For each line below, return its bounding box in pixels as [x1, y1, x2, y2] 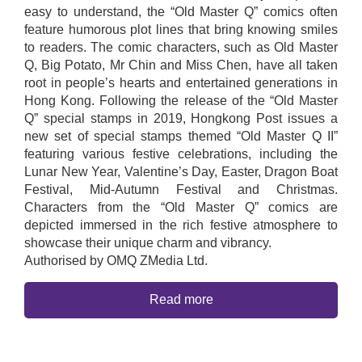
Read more [149, 293, 213, 307]
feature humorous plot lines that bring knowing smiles [24, 22, 338, 36]
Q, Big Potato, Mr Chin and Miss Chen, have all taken [24, 57, 338, 72]
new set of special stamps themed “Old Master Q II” [24, 128, 338, 143]
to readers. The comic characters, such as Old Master [24, 40, 338, 54]
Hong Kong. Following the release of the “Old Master [24, 93, 338, 107]
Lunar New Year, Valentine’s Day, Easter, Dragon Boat [24, 164, 338, 179]
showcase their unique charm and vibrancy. [24, 235, 271, 250]
